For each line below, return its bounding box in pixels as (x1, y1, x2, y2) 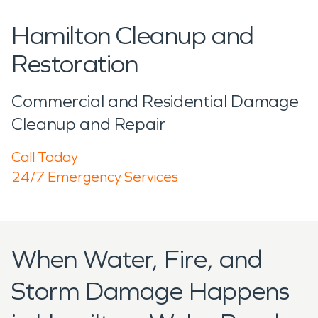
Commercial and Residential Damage (11, 91, 300, 111)
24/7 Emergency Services (11, 168, 178, 185)
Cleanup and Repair (11, 114, 166, 134)
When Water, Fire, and (11, 243, 263, 275)
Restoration (11, 48, 138, 79)
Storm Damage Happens (11, 275, 290, 307)
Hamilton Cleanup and (11, 20, 255, 51)
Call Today (11, 148, 78, 165)
